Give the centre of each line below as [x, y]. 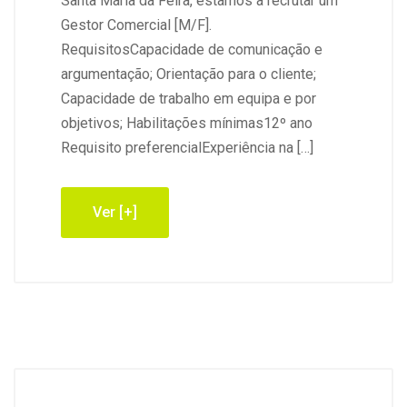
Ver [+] [115, 212]
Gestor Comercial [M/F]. [136, 25]
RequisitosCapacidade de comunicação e [192, 50]
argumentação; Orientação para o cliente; [189, 74]
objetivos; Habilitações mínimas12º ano [187, 123]
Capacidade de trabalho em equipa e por [189, 99]
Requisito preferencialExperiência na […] [187, 148]
